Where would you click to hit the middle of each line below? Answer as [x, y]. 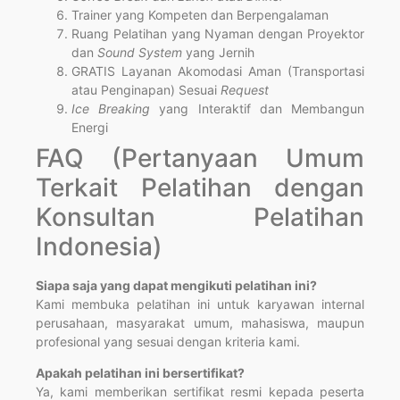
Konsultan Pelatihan [200, 217]
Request [245, 89]
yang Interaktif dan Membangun [258, 108]
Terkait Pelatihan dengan [200, 187]
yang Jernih [220, 52]
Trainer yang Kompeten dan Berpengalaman [200, 14]
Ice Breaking [111, 108]
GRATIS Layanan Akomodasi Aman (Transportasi [218, 71]
